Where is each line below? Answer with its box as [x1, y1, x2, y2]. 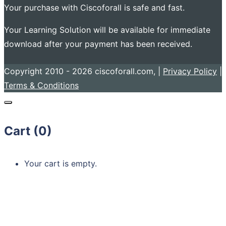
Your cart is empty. [24, 158, 97, 169]
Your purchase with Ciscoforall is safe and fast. [4, 2, 185, 13]
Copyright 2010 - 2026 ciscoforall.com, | [4, 66, 163, 76]
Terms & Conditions [4, 80, 79, 90]
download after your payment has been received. [4, 38, 192, 49]
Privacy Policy [163, 66, 217, 76]
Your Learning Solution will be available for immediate [4, 24, 210, 35]
